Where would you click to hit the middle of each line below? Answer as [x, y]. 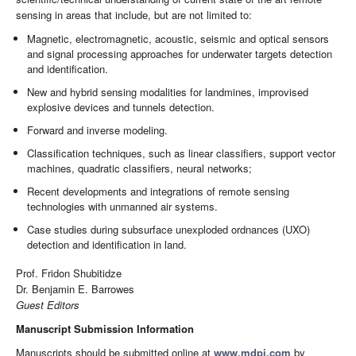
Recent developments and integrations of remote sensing [159, 192]
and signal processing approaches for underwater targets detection [180, 54]
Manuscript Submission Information [105, 328]
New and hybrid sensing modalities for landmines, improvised [168, 92]
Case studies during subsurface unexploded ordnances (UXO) [169, 230]
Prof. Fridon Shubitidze [69, 273]
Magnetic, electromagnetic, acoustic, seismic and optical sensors [178, 39]
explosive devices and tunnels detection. [121, 107]
